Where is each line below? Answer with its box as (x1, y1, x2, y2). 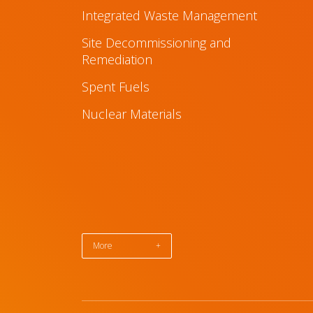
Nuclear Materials (82, 105, 182, 122)
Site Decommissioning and (82, 34, 231, 51)
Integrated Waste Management (82, 7, 257, 24)
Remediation (82, 51, 152, 68)
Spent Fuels (82, 78, 150, 95)
